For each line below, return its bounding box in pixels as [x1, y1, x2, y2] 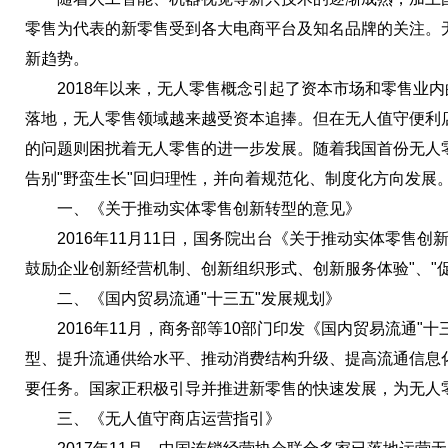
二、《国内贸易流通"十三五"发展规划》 [25, 290, 341, 307]
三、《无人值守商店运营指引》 [25, 410, 281, 427]
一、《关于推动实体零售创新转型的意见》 [25, 200, 361, 217]
